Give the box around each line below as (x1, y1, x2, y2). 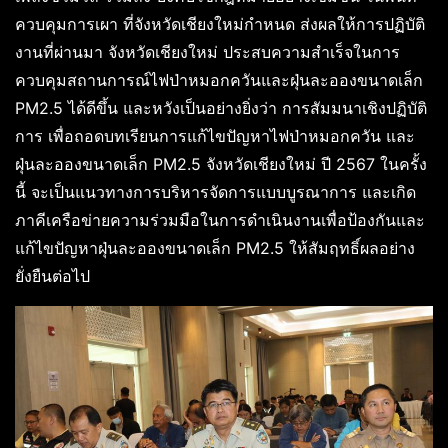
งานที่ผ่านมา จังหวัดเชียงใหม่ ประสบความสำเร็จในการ (15, 41, 400, 62)
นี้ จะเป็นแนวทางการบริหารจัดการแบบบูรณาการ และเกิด (15, 181, 416, 202)
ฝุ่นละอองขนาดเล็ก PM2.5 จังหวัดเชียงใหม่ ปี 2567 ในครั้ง (15, 153, 427, 174)
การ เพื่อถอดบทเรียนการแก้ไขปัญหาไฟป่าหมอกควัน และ (15, 125, 415, 146)
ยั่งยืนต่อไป (15, 265, 90, 286)
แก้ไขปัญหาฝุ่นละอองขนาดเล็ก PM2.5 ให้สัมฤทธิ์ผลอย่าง (15, 237, 415, 258)
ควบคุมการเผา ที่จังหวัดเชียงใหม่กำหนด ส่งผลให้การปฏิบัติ (15, 13, 425, 34)
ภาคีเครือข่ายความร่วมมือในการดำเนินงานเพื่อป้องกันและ (15, 209, 425, 230)
